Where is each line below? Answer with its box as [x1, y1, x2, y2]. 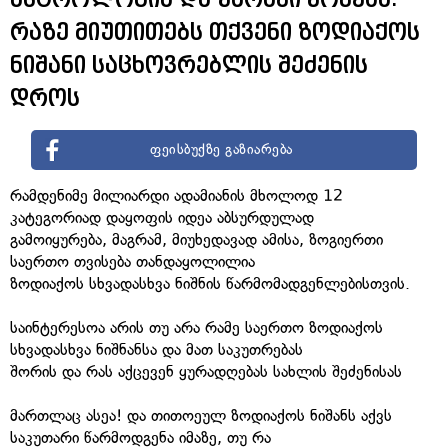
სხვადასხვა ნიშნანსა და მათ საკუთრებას [10, 339, 303, 359]
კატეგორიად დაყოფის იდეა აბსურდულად [10, 207, 314, 227]
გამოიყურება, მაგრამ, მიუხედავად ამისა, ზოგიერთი [10, 229, 383, 249]
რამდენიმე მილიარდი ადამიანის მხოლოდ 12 [10, 185, 343, 205]
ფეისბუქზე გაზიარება [150, 140, 293, 158]
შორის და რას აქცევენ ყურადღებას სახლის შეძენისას [10, 361, 402, 381]
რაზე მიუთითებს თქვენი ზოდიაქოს [10, 19, 420, 44]
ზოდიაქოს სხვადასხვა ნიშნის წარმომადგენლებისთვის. [10, 273, 410, 293]
